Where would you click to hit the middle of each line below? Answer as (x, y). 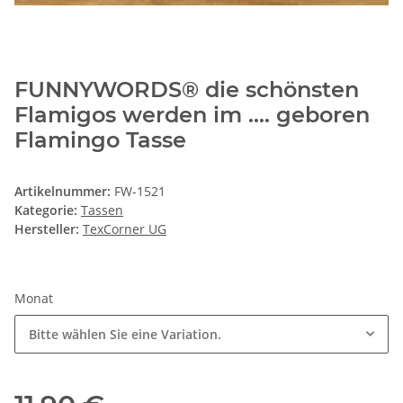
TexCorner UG (125, 228)
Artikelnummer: (64, 191)
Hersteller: (47, 228)
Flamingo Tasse (100, 139)
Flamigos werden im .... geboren (192, 114)
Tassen (102, 210)
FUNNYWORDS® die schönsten (187, 89)
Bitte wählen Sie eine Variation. (125, 334)
